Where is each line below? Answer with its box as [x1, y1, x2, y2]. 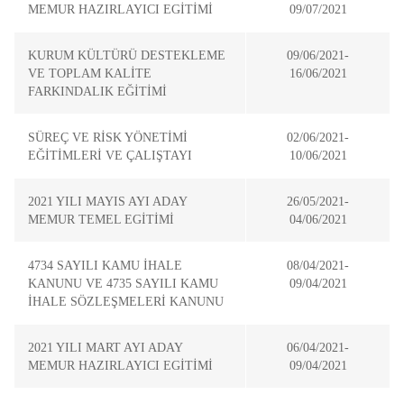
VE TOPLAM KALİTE [28, 66, 151, 80]
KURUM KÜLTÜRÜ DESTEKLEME [28, 48, 225, 62]
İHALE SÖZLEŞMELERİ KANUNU [28, 294, 224, 308]
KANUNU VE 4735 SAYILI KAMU [28, 276, 218, 290]
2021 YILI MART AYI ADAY [28, 340, 182, 354]
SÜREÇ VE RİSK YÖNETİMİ [28, 130, 188, 144]
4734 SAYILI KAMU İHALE [28, 258, 182, 272]
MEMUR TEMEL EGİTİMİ [28, 212, 174, 226]
